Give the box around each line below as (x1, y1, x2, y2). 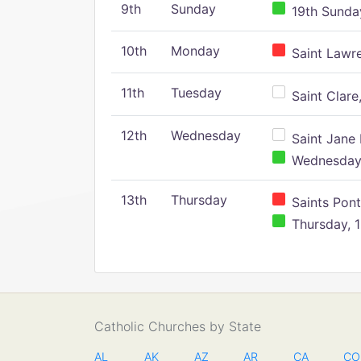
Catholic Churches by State (94, 318, 261, 334)
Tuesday (171, 85, 222, 101)
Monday (171, 43, 220, 59)
